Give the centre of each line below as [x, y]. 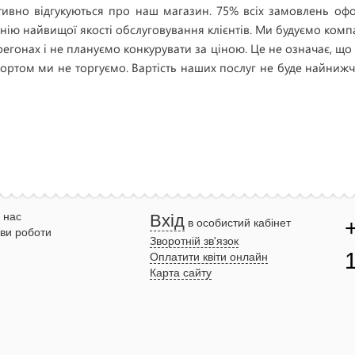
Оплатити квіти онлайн [209, 257]
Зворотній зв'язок [194, 241]
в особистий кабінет [238, 223]
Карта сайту [181, 273]
